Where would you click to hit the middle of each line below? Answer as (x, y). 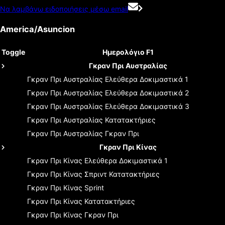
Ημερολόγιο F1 (128, 52)
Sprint (94, 187)
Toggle (13, 52)
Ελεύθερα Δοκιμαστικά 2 (147, 92)
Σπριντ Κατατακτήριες (122, 174)
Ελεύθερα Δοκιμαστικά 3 (147, 106)
